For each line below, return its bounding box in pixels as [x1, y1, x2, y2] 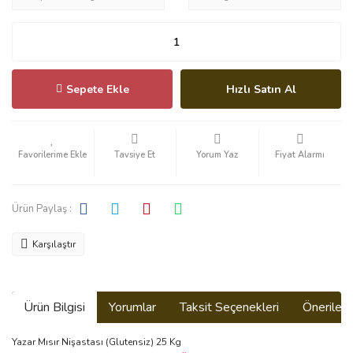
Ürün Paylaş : [12, 201, 72, 216]
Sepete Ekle [65, 81, 129, 97]
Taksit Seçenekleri [180, 299, 279, 316]
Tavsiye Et [114, 149, 156, 161]
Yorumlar [109, 299, 156, 316]
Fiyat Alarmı [275, 149, 325, 161]
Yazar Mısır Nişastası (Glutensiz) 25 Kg [12, 336, 181, 348]
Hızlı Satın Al [225, 81, 296, 97]
